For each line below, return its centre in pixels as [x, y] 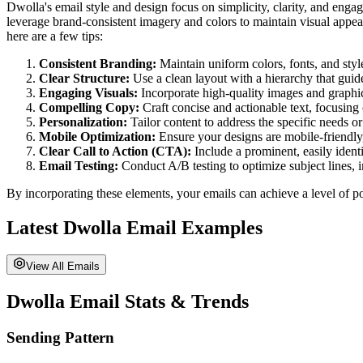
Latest [35, 227]
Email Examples [192, 227]
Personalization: [83, 122]
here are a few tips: [55, 36]
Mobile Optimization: [97, 136]
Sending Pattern [60, 338]
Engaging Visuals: [88, 92]
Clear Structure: [84, 78]
